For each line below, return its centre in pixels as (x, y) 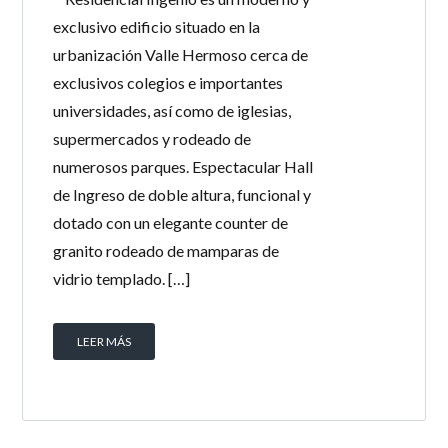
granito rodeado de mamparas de (166, 250)
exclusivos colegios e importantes (168, 82)
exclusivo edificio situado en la (157, 26)
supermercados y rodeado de (152, 138)
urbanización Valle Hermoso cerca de (181, 54)
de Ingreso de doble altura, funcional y (182, 194)
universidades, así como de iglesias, (172, 110)
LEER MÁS (104, 341)
